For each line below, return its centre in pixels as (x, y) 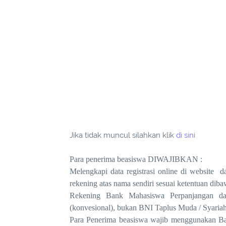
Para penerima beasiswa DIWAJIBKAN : (136, 159)
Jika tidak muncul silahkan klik (123, 135)
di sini (186, 135)
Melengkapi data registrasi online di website (142, 171)
